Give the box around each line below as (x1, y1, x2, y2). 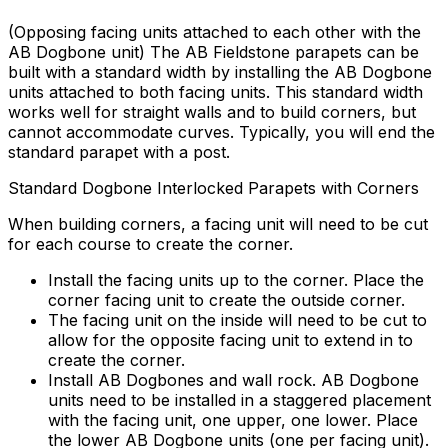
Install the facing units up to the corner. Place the (48, 269, 424, 290)
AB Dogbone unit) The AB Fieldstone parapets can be (8, 41, 419, 62)
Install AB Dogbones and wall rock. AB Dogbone (48, 369, 419, 390)
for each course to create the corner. (8, 233, 293, 254)
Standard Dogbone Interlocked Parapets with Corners (8, 177, 419, 198)
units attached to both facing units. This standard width (8, 81, 423, 102)
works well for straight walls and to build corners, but (8, 101, 416, 122)
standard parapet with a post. (8, 141, 230, 162)
